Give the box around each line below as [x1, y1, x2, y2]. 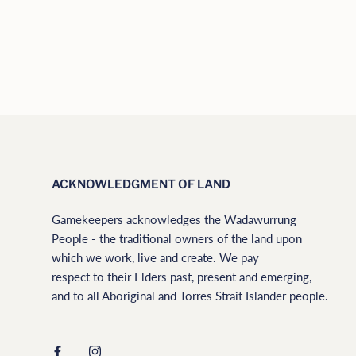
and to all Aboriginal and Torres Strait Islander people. [52, 288, 328, 303]
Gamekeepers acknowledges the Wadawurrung [52, 211, 296, 226]
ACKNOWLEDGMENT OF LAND [52, 176, 230, 192]
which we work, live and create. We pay [52, 250, 259, 265]
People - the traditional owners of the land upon [52, 230, 302, 246]
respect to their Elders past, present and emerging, [52, 269, 311, 284]
